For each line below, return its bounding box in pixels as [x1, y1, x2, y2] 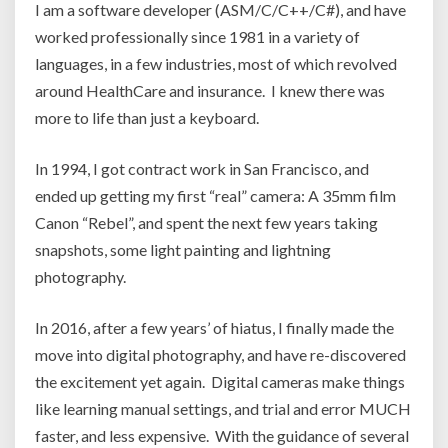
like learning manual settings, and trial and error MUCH [35, 399, 411, 418]
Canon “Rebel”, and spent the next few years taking [35, 213, 378, 232]
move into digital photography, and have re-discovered [35, 345, 406, 364]
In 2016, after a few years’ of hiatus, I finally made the [35, 318, 394, 337]
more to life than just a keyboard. [35, 108, 259, 127]
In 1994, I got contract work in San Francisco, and [35, 159, 369, 178]
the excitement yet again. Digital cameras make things [35, 372, 405, 391]
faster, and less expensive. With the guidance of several [35, 426, 409, 445]
